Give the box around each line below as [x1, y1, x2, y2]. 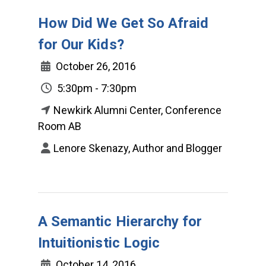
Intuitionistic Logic [38, 234, 160, 251]
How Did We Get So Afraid [38, 14, 209, 31]
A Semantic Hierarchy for [38, 213, 202, 230]
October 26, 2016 [53, 59, 136, 72]
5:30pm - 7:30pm [55, 81, 137, 94]
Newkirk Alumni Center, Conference [53, 103, 221, 116]
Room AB [38, 119, 81, 132]
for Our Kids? [38, 36, 124, 53]
